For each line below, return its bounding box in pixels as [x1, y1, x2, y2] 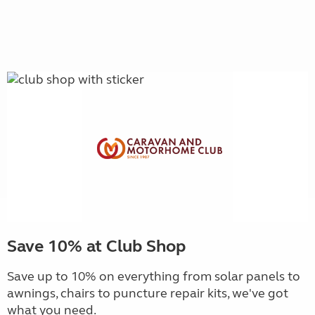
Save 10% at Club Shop [7, 236, 186, 257]
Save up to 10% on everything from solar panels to [7, 269, 300, 284]
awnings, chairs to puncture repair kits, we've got [7, 285, 288, 301]
